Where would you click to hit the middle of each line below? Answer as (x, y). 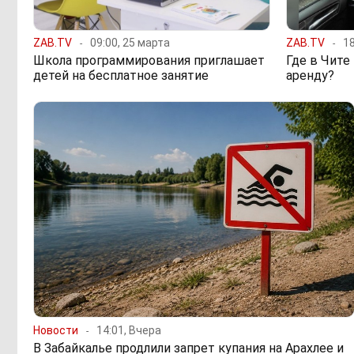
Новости (56, 330)
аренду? (310, 76)
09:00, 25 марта (130, 43)
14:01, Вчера (129, 330)
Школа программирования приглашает (149, 61)
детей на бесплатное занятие (121, 76)
